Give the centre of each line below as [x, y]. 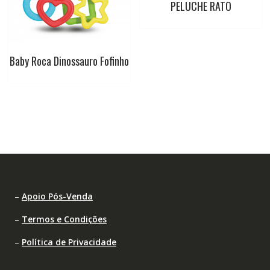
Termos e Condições [64, 219]
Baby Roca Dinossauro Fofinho [69, 61]
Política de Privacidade [69, 242]
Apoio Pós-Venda [57, 196]
